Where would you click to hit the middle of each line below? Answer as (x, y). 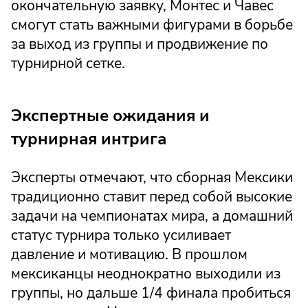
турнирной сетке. (68, 64)
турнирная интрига (89, 139)
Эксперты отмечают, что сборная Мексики (152, 177)
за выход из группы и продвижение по (140, 44)
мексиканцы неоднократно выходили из (146, 273)
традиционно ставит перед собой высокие (152, 196)
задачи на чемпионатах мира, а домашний (152, 216)
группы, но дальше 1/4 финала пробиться (151, 293)
